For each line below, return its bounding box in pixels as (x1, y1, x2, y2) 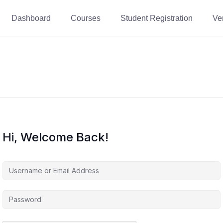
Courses (71, 14, 101, 22)
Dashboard (11, 14, 51, 22)
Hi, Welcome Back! (2, 130, 109, 144)
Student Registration (120, 14, 193, 22)
